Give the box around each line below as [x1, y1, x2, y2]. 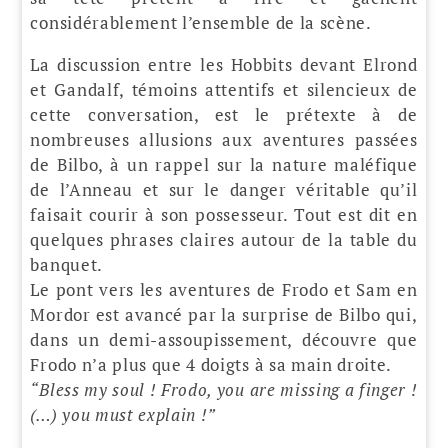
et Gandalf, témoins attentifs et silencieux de [30, 77, 418, 101]
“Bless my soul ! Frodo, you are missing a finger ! [30, 377, 418, 401]
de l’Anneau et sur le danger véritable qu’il [30, 177, 418, 201]
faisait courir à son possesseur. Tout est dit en [30, 202, 418, 226]
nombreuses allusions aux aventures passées [30, 127, 418, 151]
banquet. [30, 252, 103, 276]
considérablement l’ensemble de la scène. [30, 10, 372, 34]
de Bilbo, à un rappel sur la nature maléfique [30, 152, 418, 176]
